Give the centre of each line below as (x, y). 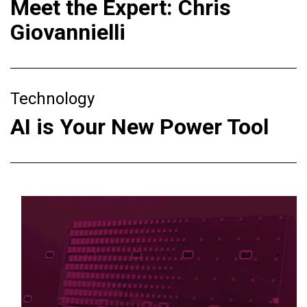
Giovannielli (71, 32)
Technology (52, 98)
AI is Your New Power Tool (139, 126)
